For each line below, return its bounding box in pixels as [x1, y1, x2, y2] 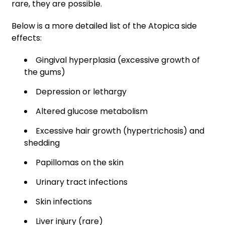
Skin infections [36, 195, 92, 207]
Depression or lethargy [36, 85, 129, 97]
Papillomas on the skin [36, 156, 124, 168]
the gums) [24, 66, 65, 78]
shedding [24, 137, 60, 149]
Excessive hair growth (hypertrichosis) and [36, 125, 204, 137]
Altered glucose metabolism [36, 105, 148, 117]
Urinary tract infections [36, 176, 128, 188]
